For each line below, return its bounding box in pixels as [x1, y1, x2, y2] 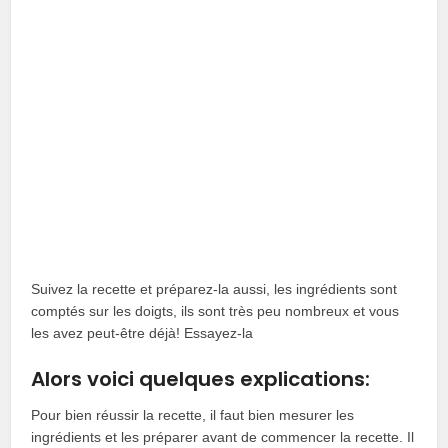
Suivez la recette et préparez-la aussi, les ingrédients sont [31, 280, 398, 297]
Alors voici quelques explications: [31, 364, 371, 393]
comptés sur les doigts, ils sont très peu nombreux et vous [31, 302, 400, 319]
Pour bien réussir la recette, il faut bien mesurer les [31, 406, 355, 423]
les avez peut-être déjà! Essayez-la [31, 324, 254, 341]
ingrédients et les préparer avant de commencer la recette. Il [31, 428, 415, 445]
